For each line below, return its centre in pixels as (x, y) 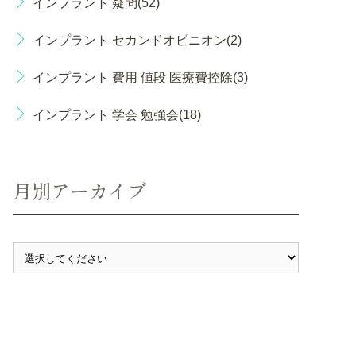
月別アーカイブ (79, 190)
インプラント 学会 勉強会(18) (117, 115)
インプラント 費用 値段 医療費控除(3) (140, 77)
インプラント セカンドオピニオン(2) (137, 40)
